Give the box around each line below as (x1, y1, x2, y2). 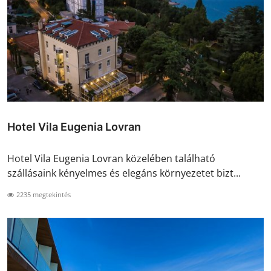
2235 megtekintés (15, 190, 71, 200)
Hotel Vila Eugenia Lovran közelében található (7, 152, 215, 166)
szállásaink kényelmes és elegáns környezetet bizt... (7, 166, 241, 180)
